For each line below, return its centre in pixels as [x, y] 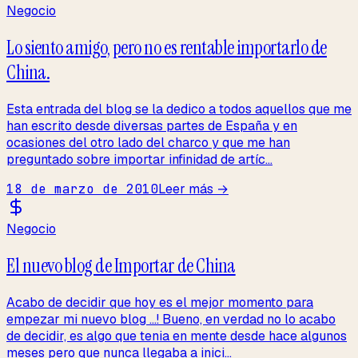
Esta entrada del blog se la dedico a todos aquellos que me [179, 109]
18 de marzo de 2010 [82, 189]
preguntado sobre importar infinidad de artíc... [139, 160]
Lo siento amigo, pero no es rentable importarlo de [167, 48]
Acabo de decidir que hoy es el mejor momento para [160, 303]
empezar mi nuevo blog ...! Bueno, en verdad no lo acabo [171, 320]
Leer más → [193, 189]
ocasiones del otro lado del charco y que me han [148, 143]
